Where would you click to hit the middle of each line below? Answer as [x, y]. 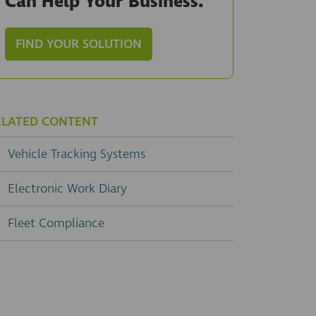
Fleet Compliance [56, 224]
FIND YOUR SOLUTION [79, 44]
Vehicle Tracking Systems [77, 154]
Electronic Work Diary [67, 189]
